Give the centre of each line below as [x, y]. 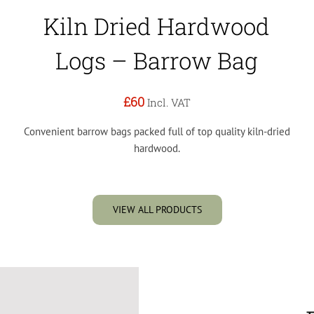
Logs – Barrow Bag [157, 60]
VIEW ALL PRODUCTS [157, 209]
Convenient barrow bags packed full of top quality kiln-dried [157, 131]
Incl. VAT [169, 102]
